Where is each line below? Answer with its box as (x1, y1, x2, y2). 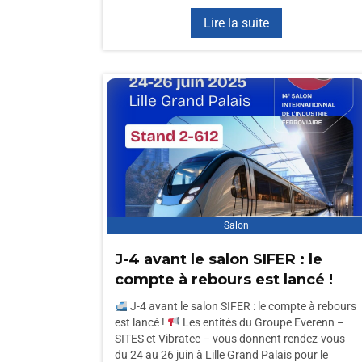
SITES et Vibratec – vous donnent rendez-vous (115, 332, 345, 345)
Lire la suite (203, 15, 269, 31)
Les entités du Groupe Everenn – (179, 316, 344, 329)
